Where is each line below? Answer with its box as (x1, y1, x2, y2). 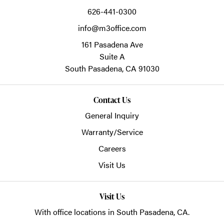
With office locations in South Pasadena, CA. (34, 205, 189, 217)
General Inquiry (85, 109, 139, 121)
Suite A (99, 50, 125, 62)
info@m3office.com (77, 21, 146, 33)
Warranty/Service (81, 125, 143, 137)
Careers (98, 142, 126, 154)
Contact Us (93, 94, 131, 105)
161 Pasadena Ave (81, 38, 143, 50)
